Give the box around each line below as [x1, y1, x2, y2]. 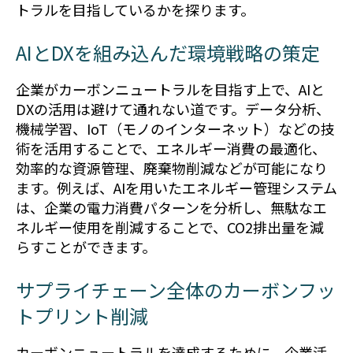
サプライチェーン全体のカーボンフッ [16, 276, 336, 304]
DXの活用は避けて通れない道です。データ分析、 [16, 98, 330, 120]
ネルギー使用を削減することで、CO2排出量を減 [16, 217, 324, 238]
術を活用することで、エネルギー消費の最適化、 [16, 138, 326, 159]
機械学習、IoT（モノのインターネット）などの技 [16, 118, 335, 139]
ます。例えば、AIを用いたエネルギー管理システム [16, 177, 337, 199]
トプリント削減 [16, 302, 148, 330]
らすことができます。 [16, 236, 156, 258]
